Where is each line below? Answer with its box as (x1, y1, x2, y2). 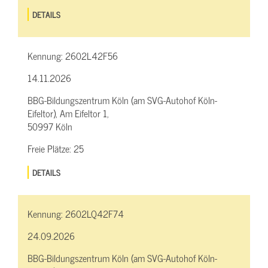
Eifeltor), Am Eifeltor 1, (28, 105, 109, 121)
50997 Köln (28, 118, 72, 134)
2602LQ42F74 (65, 205, 124, 221)
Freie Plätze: (28, 140, 74, 156)
